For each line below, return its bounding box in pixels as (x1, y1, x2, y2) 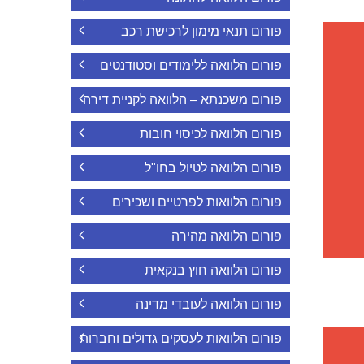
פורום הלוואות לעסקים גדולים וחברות (80, 331, 282, 345)
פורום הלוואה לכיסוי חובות (140, 127, 282, 141)
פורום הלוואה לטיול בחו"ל (145, 161, 282, 175)
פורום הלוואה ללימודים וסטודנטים (100, 58, 282, 72)
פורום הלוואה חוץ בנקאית (145, 263, 282, 277)
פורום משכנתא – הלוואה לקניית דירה (83, 93, 282, 106)
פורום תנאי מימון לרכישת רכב (121, 24, 282, 38)
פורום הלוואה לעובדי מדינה (136, 297, 282, 311)
